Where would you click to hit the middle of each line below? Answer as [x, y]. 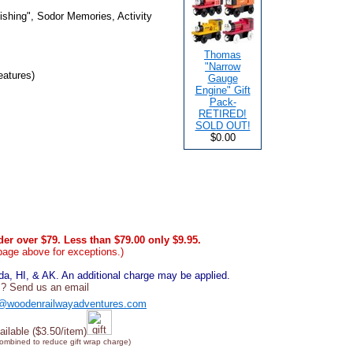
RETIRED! [223, 114]
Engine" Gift [223, 90]
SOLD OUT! [223, 126]
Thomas [223, 55]
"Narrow [223, 67]
